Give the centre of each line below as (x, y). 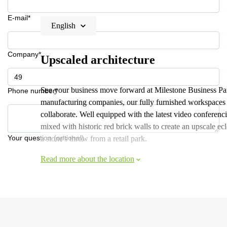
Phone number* (33, 91)
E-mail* (19, 18)
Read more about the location (87, 159)
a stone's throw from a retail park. (94, 139)
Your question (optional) (46, 138)
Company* (24, 54)
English (63, 26)
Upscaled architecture (98, 60)
